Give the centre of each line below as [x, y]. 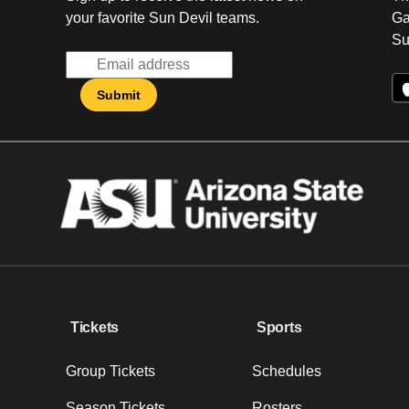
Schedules [287, 371]
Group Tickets [110, 371]
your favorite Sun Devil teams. [163, 18]
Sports [279, 327]
